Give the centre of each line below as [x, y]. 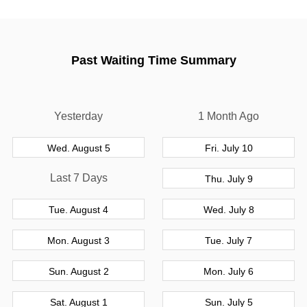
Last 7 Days [78, 177]
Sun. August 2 [78, 271]
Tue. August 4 [78, 209]
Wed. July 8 [229, 209]
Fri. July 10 [229, 148]
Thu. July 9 [229, 179]
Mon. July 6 [229, 271]
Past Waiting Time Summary [153, 60]
